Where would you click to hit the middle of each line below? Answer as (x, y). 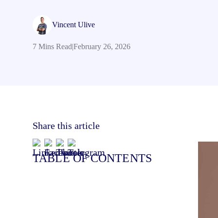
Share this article (66, 126)
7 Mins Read (53, 47)
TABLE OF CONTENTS (94, 158)
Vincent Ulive (74, 25)
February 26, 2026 (102, 47)
